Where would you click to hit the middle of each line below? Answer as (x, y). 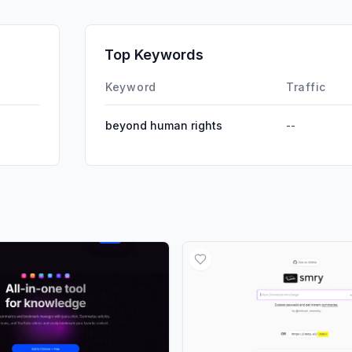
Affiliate (321, 49)
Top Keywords (154, 54)
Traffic (306, 86)
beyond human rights (164, 125)
